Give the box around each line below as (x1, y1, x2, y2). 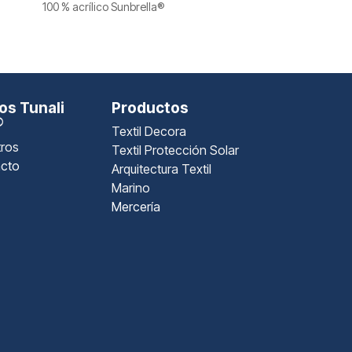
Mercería (111, 199, 160, 215)
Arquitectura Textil (111, 161, 211, 178)
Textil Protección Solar (111, 142, 239, 159)
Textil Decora (111, 123, 186, 140)
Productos (111, 99, 189, 118)
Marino (111, 180, 150, 196)
